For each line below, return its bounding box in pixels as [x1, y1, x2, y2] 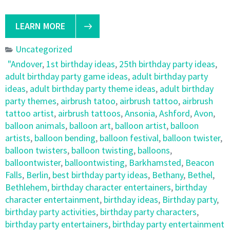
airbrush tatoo [61, 95, 116, 107]
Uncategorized [15, 43, 72, 55]
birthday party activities [5, 206, 96, 218]
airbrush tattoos [58, 107, 121, 119]
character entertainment [5, 194, 100, 205]
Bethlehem [5, 181, 47, 193]
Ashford [159, 107, 190, 119]
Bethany [152, 169, 183, 181]
